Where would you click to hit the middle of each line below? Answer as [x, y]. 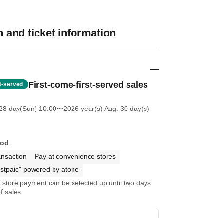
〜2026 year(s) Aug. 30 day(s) [103, 109]
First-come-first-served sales [88, 85]
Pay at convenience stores [75, 156]
